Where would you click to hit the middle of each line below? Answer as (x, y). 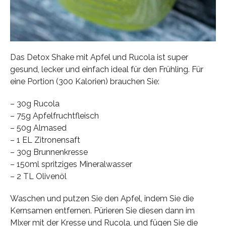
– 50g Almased (38, 128)
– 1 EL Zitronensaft (45, 140)
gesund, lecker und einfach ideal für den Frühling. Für (106, 69)
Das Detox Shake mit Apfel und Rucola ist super (99, 57)
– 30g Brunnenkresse (49, 152)
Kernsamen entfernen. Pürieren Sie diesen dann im (102, 210)
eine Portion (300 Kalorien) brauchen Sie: (84, 81)
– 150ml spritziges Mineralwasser (71, 164)
